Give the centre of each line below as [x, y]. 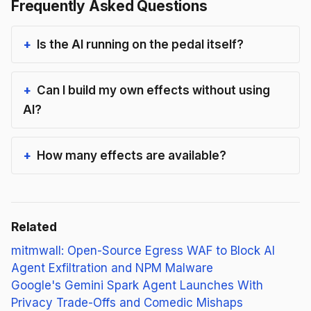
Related [34, 226]
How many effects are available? [132, 155]
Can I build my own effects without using [153, 90]
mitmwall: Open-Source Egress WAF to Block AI [143, 250]
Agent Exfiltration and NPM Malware [112, 268]
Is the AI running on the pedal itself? [140, 44]
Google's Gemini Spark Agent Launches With [137, 285]
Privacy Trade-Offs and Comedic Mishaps [127, 302]
